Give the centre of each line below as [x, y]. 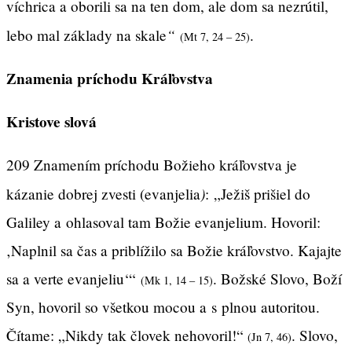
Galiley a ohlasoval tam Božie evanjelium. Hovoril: [163, 222]
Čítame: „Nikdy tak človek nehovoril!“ [127, 335]
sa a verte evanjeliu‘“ [73, 279]
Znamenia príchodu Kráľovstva [110, 78]
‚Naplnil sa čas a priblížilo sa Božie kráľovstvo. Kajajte [174, 251]
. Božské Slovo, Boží [277, 279]
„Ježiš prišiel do [262, 194]
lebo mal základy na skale [86, 35]
